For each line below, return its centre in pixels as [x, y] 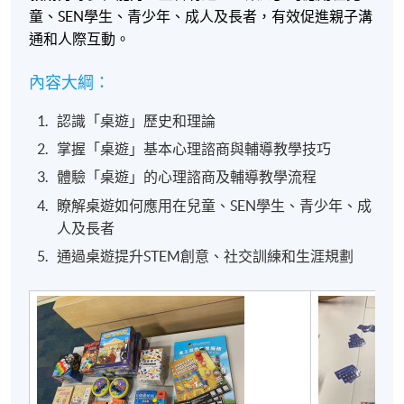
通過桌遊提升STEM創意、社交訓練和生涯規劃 [214, 257]
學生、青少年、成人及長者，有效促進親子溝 [229, 16]
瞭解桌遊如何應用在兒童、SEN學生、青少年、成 [215, 205]
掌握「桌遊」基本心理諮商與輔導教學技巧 [194, 148]
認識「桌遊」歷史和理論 [137, 120]
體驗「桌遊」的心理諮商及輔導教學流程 [187, 177]
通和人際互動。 [80, 38]
